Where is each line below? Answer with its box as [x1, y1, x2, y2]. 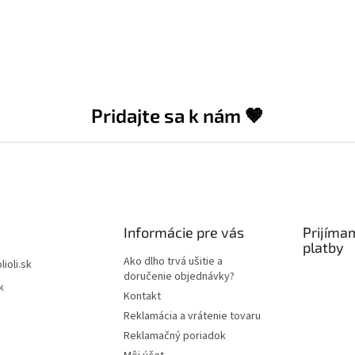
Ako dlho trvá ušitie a [123, 253, 223, 269]
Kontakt [123, 288, 161, 304]
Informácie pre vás [123, 223, 244, 241]
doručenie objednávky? [123, 268, 235, 284]
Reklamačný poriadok [123, 327, 226, 344]
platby [302, 238, 344, 256]
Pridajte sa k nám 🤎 [91, 103, 264, 127]
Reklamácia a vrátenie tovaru [123, 307, 261, 324]
